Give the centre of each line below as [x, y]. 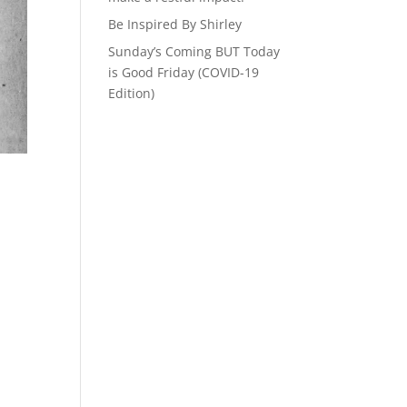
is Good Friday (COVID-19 [184, 72]
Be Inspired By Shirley [175, 24]
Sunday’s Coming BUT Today [194, 51]
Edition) [132, 93]
